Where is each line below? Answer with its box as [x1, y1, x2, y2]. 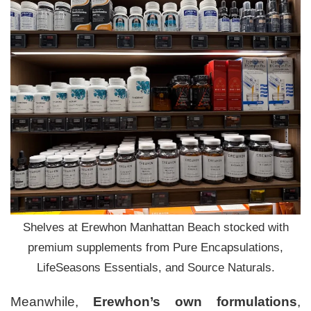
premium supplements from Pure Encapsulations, [28, 240, 283, 254]
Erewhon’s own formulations [93, 294, 297, 309]
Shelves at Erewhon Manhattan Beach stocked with [22, 220, 289, 234]
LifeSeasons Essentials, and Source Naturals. [36, 260, 275, 274]
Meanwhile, [10, 294, 93, 309]
